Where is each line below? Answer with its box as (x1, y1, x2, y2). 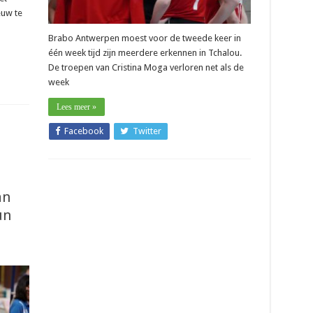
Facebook (64, 126, 103, 137)
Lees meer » (56, 102, 96, 112)
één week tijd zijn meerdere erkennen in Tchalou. (48, 48, 242, 59)
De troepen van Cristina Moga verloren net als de (48, 62, 244, 73)
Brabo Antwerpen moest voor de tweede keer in (48, 33, 241, 44)
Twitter (132, 126, 161, 137)
